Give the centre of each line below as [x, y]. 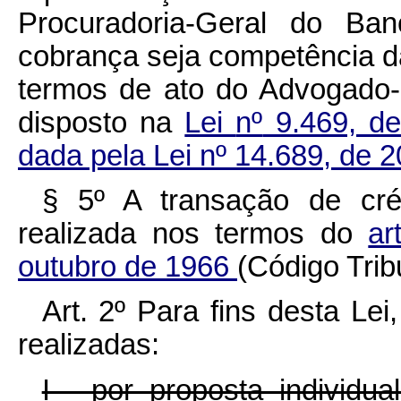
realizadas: [89, 345]
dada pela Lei [109, 155]
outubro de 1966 [128, 266]
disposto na [102, 122]
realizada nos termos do [193, 233]
